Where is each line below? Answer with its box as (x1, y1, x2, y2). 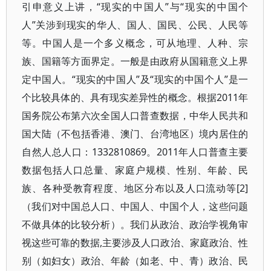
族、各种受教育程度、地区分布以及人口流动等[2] (22, 181, 249, 195)
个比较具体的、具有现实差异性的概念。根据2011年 (22, 91, 249, 104)
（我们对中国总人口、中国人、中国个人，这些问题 (22, 200, 249, 213)
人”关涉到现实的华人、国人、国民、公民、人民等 (22, 18, 249, 31)
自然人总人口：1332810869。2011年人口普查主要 (22, 145, 249, 158)
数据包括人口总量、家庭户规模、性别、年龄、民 (22, 163, 249, 177)
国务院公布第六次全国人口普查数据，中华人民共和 (22, 109, 249, 122)
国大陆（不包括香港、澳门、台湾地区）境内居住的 (22, 127, 249, 140)
